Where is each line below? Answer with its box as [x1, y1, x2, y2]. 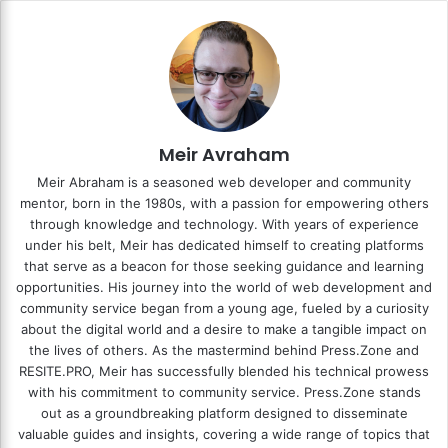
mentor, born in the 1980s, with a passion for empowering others [19, 194, 429, 211]
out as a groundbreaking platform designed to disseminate [40, 404, 408, 421]
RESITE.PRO [19, 362, 91, 379]
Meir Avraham [158, 141, 290, 167]
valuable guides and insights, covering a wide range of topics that [18, 425, 430, 442]
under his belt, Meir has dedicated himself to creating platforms [24, 236, 424, 253]
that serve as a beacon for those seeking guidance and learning [24, 257, 424, 274]
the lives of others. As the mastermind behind [29, 341, 321, 358]
